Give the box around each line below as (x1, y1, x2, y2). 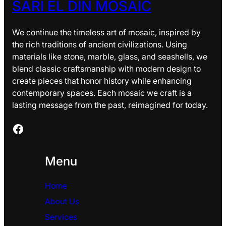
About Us (44, 196, 79, 206)
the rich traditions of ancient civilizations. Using (12, 39, 187, 49)
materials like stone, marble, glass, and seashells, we (12, 51, 207, 62)
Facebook (12, 121, 18, 135)
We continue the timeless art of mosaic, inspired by (12, 27, 201, 37)
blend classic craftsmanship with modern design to (12, 63, 201, 74)
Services (44, 211, 77, 222)
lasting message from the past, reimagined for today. (12, 99, 208, 110)
